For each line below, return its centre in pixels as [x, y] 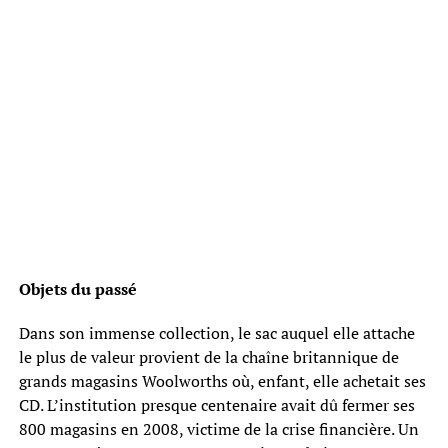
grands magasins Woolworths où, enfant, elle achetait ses [222, 380]
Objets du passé [77, 288]
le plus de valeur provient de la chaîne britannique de [208, 356]
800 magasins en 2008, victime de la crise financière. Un [218, 428]
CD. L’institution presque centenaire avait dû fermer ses [216, 404]
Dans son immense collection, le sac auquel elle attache [216, 332]
